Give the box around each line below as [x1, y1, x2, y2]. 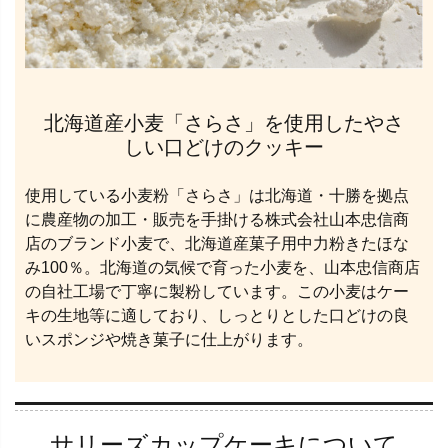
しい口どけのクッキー [124, 136, 324, 159]
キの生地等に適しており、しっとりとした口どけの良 [25, 307, 409, 325]
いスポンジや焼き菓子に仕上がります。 [25, 331, 313, 349]
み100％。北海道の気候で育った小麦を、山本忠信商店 [25, 259, 420, 277]
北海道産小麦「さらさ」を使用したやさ [44, 112, 404, 135]
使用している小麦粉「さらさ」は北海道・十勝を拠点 [25, 187, 409, 205]
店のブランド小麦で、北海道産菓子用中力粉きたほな [25, 235, 409, 253]
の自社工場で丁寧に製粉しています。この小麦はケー [25, 283, 409, 301]
